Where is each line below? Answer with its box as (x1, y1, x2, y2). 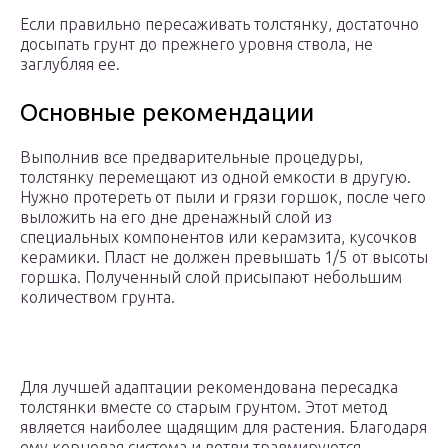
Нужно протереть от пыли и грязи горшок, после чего (20, 188, 426, 207)
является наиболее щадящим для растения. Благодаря (20, 418, 427, 437)
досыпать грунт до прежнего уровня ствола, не (20, 35, 373, 54)
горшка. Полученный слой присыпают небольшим (20, 268, 402, 287)
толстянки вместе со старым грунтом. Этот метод (20, 398, 387, 417)
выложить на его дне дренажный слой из (20, 208, 332, 227)
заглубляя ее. (20, 55, 120, 74)
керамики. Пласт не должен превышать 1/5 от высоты (20, 248, 428, 267)
